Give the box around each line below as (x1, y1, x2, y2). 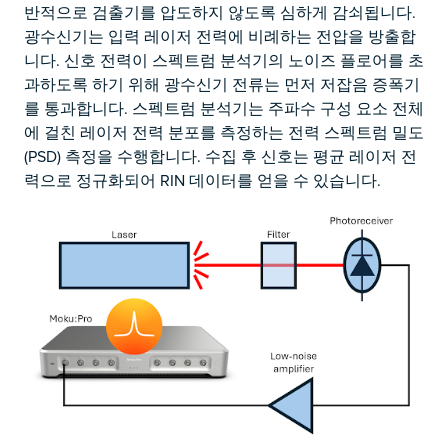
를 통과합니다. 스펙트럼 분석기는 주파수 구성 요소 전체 (24, 97, 424, 120)
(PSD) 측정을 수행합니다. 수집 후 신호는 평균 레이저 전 (24, 145, 417, 168)
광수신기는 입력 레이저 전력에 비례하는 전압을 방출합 (24, 25, 416, 48)
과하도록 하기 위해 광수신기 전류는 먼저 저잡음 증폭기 (24, 73, 420, 96)
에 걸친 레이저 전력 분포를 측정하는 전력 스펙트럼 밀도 (24, 121, 424, 144)
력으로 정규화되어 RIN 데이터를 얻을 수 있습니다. (24, 169, 381, 192)
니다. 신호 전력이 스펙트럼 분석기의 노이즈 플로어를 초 (24, 49, 424, 72)
